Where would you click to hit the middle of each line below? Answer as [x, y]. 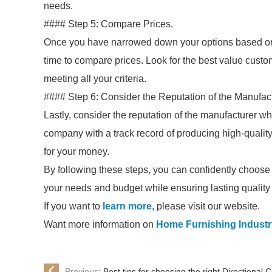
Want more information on [100, 224]
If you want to [73, 206]
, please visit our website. [206, 206]
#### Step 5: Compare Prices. [108, 24]
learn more [127, 206]
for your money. [76, 151]
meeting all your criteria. [95, 79]
